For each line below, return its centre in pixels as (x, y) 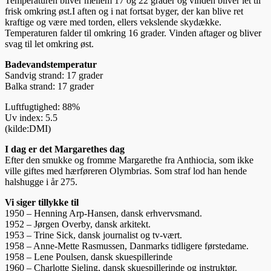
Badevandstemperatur (51, 64)
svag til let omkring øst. (49, 44)
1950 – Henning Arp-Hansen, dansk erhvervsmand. (103, 213)
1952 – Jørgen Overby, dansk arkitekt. (78, 224)
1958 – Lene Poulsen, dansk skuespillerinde (89, 256)
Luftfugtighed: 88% (42, 106)
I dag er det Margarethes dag (65, 149)
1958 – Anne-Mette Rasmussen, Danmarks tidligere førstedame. (127, 246)
